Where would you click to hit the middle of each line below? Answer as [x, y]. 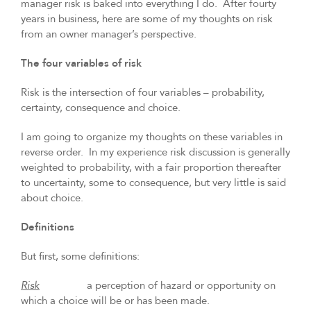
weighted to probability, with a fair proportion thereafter [151, 168]
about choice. [53, 198]
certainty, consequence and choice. [101, 108]
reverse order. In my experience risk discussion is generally [155, 152]
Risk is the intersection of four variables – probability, [143, 93]
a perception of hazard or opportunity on [159, 286]
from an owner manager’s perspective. [109, 34]
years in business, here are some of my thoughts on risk [147, 19]
